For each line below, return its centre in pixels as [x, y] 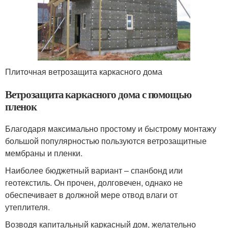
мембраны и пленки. [44, 153]
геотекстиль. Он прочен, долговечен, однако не [94, 182]
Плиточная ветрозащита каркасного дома [84, 71]
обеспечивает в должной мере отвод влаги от [91, 194]
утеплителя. [27, 207]
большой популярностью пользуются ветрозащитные [106, 140]
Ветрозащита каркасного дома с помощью [98, 94]
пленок [21, 106]
